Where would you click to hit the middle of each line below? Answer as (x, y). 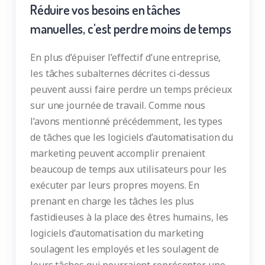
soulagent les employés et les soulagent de (125, 249)
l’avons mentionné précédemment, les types (126, 121)
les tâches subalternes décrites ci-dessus (120, 73)
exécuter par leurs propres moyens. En (115, 185)
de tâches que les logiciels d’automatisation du (132, 137)
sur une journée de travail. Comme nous (118, 105)
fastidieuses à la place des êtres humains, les (130, 217)
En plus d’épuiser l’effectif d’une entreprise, (126, 57)
